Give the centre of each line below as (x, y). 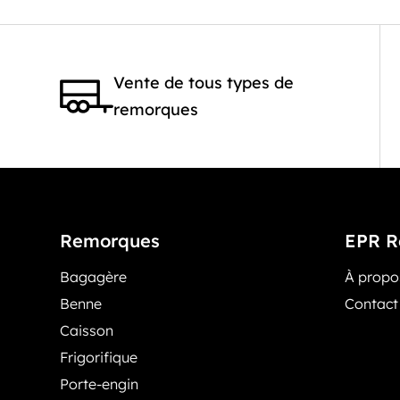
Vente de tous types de (204, 82)
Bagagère (94, 276)
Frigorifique (99, 357)
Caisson (87, 330)
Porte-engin (100, 383)
